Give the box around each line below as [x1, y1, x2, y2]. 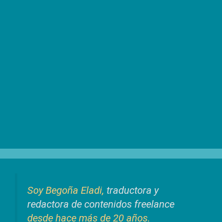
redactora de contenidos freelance [27, 198, 174, 211]
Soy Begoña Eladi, [27, 184, 107, 197]
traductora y [107, 184, 159, 197]
